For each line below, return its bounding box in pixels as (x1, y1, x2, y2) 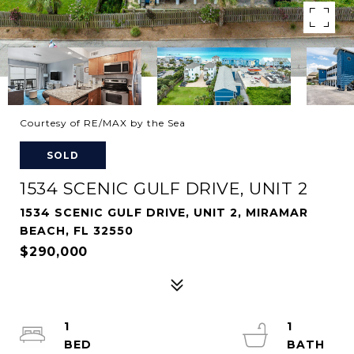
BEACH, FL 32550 (20, 224, 134, 238)
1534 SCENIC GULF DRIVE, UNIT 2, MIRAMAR (20, 205, 308, 220)
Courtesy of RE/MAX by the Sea (20, 117, 186, 129)
